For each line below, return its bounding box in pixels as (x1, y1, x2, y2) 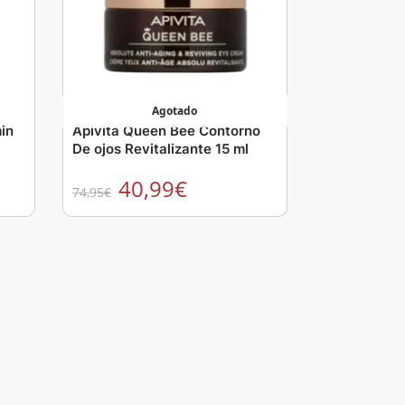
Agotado (152, 103, 198, 119)
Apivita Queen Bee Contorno (72, 122, 261, 140)
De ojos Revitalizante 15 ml (72, 140, 250, 158)
